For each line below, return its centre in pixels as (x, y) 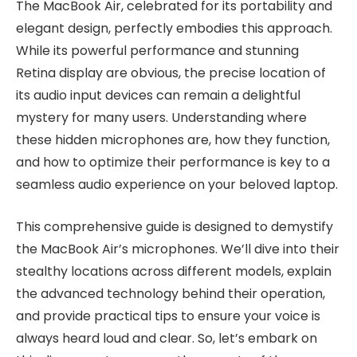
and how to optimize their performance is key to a (173, 163)
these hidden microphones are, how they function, (173, 140)
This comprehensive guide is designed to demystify (175, 226)
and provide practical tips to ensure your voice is (168, 316)
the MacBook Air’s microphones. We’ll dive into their (178, 249)
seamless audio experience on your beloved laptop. (177, 185)
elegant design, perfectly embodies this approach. (174, 29)
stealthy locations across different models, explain (174, 271)
